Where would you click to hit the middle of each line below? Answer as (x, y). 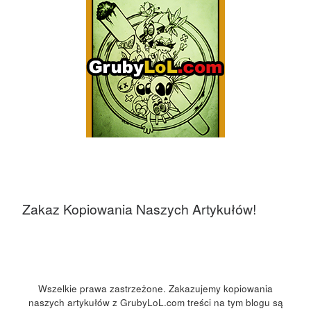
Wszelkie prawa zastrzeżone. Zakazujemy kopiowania (155, 288)
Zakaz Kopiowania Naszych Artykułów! (139, 209)
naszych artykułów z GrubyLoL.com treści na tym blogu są (155, 302)
